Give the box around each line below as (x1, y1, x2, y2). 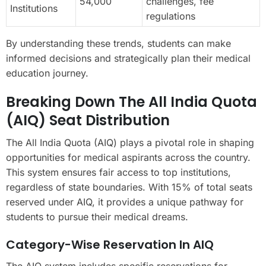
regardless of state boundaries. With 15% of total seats (6, 180, 252, 193)
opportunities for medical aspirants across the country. (6, 151, 251, 163)
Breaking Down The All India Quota (6, 91, 257, 112)
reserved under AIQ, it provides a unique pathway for (6, 195, 243, 208)
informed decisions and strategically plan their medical (6, 52, 251, 64)
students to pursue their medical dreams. (6, 210, 188, 223)
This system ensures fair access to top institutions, (6, 166, 231, 178)
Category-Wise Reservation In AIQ (6, 236, 214, 253)
